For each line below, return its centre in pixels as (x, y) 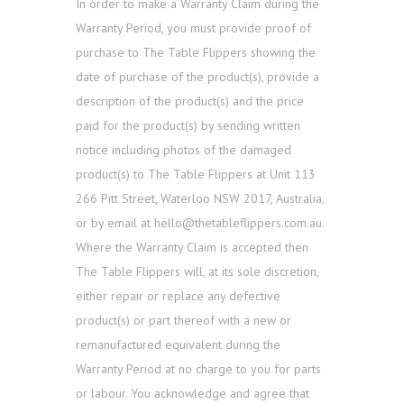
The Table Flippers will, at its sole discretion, (197, 272)
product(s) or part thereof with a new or (184, 321)
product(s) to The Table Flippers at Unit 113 (196, 174)
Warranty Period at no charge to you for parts (198, 369)
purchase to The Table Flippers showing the (196, 53)
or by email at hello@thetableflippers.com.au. (200, 223)
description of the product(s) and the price (190, 101)
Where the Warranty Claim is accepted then (192, 248)
